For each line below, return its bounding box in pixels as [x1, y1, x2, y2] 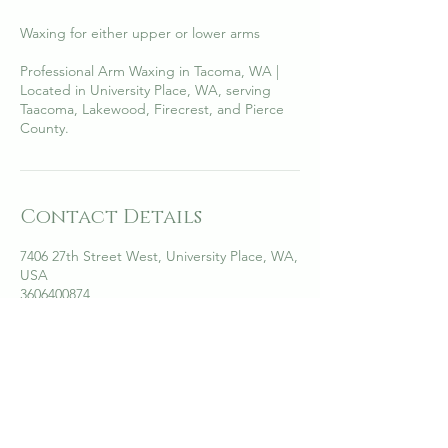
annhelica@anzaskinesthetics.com [20, 304, 229, 322]
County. [20, 119, 69, 137]
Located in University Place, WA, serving [20, 81, 271, 99]
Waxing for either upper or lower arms [20, 24, 260, 42]
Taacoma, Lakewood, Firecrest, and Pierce [20, 100, 284, 118]
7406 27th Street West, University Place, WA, [20, 247, 298, 265]
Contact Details [20, 204, 202, 230]
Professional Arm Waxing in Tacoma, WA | [20, 62, 279, 80]
